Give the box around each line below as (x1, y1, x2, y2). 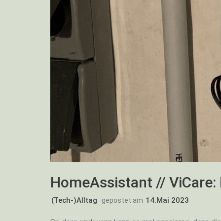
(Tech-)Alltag (51, 195, 97, 205)
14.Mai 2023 (146, 195, 189, 205)
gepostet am (102, 196, 145, 204)
